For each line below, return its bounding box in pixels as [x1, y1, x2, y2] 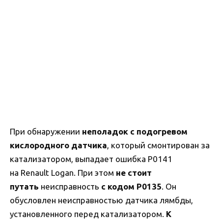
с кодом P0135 [101, 181, 162, 191]
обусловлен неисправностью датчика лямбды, [10, 195, 193, 205]
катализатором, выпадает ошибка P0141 [10, 154, 172, 164]
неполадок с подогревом [80, 126, 188, 136]
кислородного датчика [10, 140, 107, 150]
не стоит [116, 167, 152, 177]
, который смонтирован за [107, 140, 210, 150]
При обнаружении [10, 126, 80, 136]
